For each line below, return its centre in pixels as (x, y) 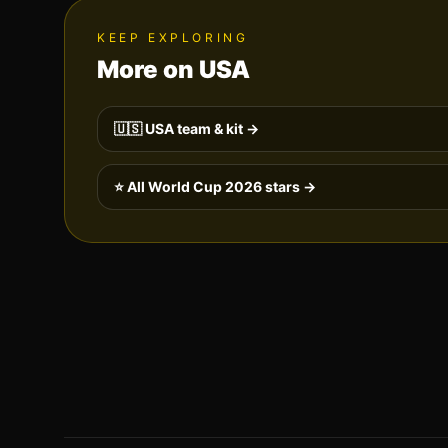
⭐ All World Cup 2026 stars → (215, 186)
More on (148, 69)
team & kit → (216, 128)
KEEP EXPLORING (173, 37)
